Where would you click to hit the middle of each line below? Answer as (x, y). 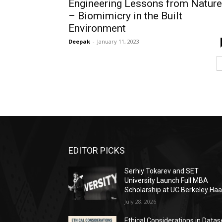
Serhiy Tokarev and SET (162, 171)
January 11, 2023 (118, 41)
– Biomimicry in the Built (125, 16)
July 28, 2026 (140, 202)
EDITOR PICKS (97, 151)
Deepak (79, 41)
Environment (97, 28)
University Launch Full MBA (166, 181)
